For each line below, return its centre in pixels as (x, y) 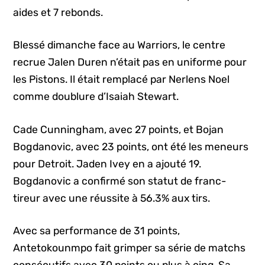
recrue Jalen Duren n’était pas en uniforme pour (130, 62)
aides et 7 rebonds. (58, 12)
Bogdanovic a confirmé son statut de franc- (120, 181)
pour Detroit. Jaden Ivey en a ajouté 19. (107, 164)
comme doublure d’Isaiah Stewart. (96, 97)
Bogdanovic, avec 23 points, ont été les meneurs (131, 146)
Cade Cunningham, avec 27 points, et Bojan (119, 129)
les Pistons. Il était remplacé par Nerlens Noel (122, 80)
